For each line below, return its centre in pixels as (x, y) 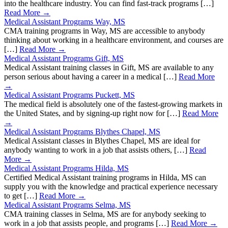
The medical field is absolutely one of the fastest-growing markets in (113, 104)
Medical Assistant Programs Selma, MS (67, 205)
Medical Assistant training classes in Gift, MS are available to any (109, 68)
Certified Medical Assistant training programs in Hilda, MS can (105, 178)
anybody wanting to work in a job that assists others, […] (97, 150)
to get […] (22, 196)
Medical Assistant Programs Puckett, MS (69, 95)
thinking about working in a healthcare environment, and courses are (114, 40)
